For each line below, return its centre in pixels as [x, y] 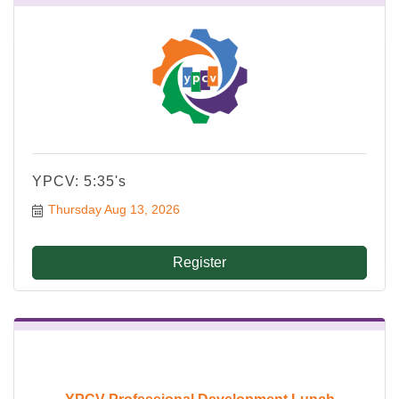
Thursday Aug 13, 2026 [114, 210]
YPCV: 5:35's [79, 182]
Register [199, 263]
